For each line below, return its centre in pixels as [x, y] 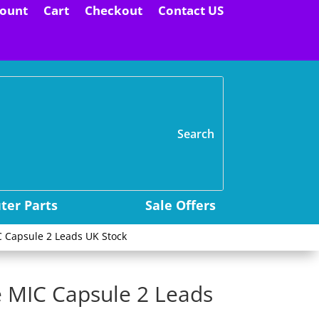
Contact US [190, 10]
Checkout [113, 10]
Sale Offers [180, 205]
